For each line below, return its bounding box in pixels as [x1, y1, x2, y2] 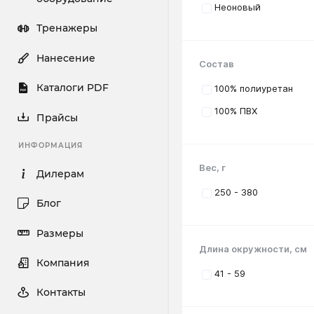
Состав [199, 58, 234, 70]
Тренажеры [36, 22, 98, 34]
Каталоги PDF [36, 82, 109, 94]
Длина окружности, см [199, 243, 307, 255]
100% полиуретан [214, 83, 293, 95]
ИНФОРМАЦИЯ [18, 141, 83, 149]
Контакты [36, 287, 86, 299]
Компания [36, 257, 90, 269]
